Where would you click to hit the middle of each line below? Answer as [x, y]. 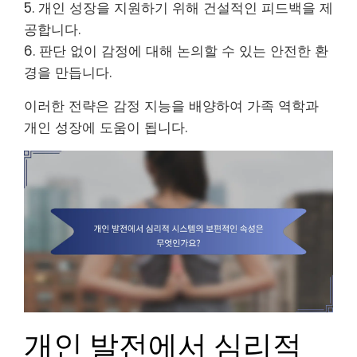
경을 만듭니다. [68, 72]
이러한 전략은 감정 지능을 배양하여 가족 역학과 [171, 106]
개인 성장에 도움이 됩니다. [106, 127]
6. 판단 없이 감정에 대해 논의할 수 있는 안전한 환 [176, 51]
